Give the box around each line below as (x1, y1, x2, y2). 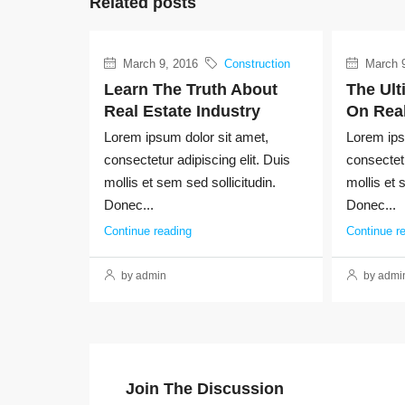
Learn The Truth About (104, 80, 278, 99)
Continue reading (104, 223, 192, 238)
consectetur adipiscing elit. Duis (104, 151, 290, 167)
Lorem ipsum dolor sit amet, (104, 128, 268, 145)
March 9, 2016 (119, 56, 198, 71)
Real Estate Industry (104, 101, 260, 120)
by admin (118, 268, 166, 282)
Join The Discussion (126, 379, 284, 398)
